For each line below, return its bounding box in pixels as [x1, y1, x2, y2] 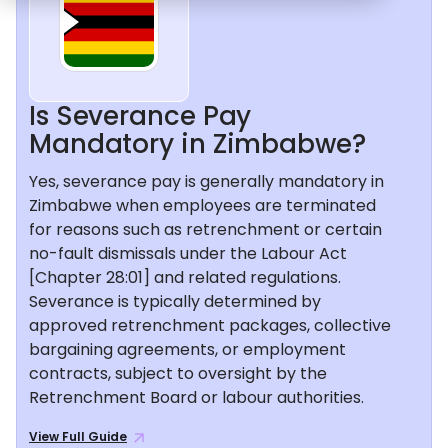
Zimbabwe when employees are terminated [29, 194, 376, 217]
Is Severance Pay [29, 98, 252, 134]
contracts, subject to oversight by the [29, 362, 327, 385]
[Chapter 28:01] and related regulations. [29, 266, 341, 289]
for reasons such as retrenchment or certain [29, 218, 382, 241]
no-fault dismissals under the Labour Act [29, 242, 347, 265]
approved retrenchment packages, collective [29, 314, 391, 337]
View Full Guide [29, 428, 127, 445]
